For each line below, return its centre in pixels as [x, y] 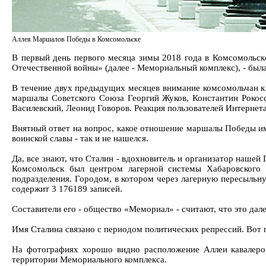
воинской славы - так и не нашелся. [80, 138]
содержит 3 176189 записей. [67, 189]
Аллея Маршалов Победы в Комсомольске [76, 39]
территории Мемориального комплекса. [89, 259]
